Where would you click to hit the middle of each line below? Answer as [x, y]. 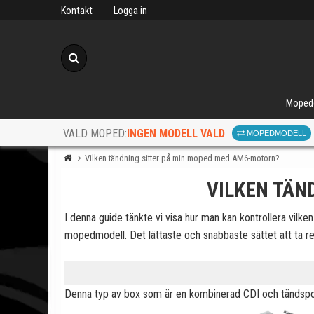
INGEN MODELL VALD [176, 133]
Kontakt [77, 11]
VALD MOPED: [95, 134]
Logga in [130, 11]
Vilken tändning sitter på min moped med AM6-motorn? [182, 158]
